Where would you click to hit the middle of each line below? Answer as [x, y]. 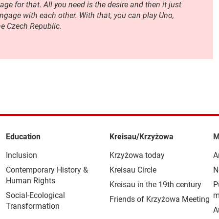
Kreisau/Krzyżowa [141, 137]
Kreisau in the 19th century [155, 185]
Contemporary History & [47, 170]
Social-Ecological [35, 195]
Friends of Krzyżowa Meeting [159, 199]
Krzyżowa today [137, 155]
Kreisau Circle [133, 170]
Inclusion [21, 155]
